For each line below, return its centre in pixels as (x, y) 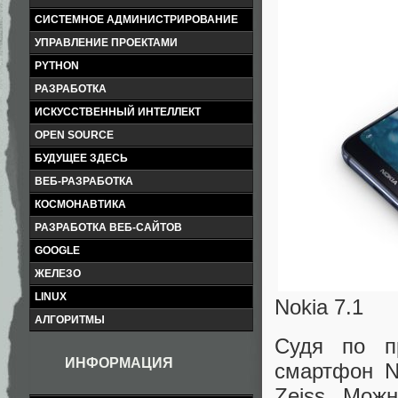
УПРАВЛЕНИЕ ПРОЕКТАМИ (106, 43)
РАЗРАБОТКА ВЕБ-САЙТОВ (108, 227)
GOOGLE (57, 251)
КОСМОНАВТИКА (80, 204)
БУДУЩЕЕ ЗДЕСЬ (81, 158)
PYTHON (57, 66)
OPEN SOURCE (74, 135)
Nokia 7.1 (319, 307)
